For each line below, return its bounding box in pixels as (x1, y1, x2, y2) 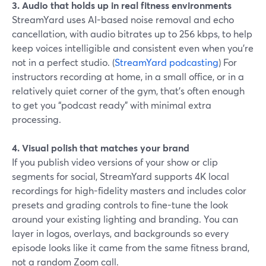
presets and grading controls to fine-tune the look (12, 198, 228, 211)
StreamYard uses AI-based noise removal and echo (12, 13, 234, 26)
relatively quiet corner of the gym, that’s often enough (12, 84, 245, 97)
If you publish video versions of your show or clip (12, 156, 218, 168)
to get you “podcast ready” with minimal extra (12, 99, 211, 111)
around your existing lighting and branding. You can (12, 213, 238, 225)
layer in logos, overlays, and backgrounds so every (12, 227, 229, 239)
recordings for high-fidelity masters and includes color (12, 184, 246, 197)
